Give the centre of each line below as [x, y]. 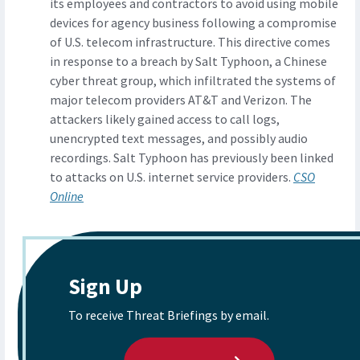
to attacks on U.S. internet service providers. [172, 177]
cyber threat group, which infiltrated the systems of [193, 81]
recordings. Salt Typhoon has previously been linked [192, 158]
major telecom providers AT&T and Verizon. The [181, 100]
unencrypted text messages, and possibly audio [179, 139]
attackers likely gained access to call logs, [165, 119]
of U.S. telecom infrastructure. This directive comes [190, 42]
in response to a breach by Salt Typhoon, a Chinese [188, 61]
